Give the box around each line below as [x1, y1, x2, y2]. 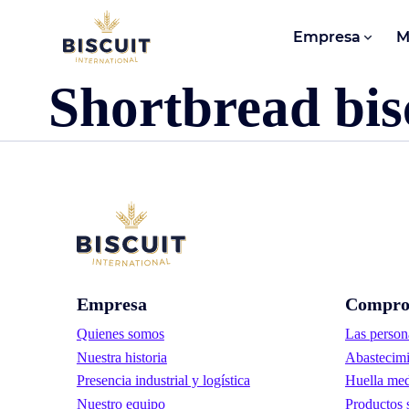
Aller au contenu [27, 20, 124, 37]
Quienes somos [76, 325, 164, 341]
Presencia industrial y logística [76, 372, 250, 389]
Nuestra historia [76, 349, 167, 365]
